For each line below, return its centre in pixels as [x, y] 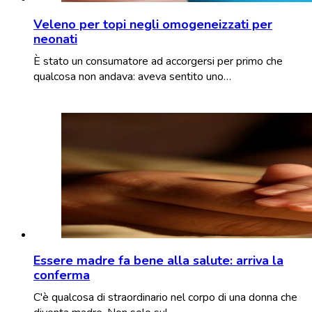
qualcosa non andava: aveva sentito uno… [132, 76]
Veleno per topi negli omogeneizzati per [153, 24]
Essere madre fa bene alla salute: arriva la [158, 260]
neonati [55, 39]
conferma [62, 275]
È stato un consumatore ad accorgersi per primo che [158, 61]
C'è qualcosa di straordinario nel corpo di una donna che [165, 297]
